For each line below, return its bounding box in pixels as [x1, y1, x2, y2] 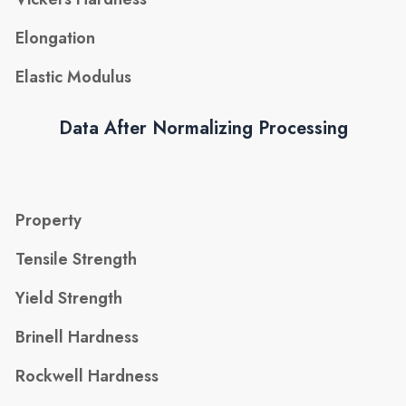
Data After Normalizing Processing [58, 114, 348, 141]
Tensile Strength [15, 247, 138, 272]
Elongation [15, 26, 96, 51]
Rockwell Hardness [15, 364, 159, 389]
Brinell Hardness [15, 325, 140, 350]
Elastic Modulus [15, 65, 132, 90]
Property [15, 208, 82, 233]
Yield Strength [15, 286, 123, 311]
